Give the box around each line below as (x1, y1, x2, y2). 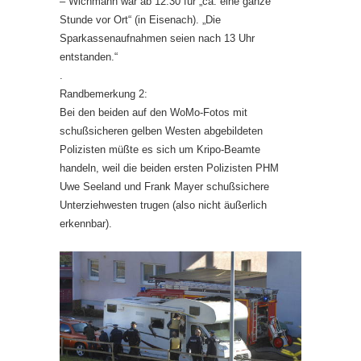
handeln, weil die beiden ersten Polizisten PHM (60, 161, 279, 174)
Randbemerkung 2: (60, 87, 147, 100)
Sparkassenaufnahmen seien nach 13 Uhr (60, 31, 255, 44)
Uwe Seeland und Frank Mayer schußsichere (60, 180, 269, 193)
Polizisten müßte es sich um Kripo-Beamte (60, 143, 260, 156)
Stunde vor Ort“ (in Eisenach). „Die (60, 13, 221, 26)
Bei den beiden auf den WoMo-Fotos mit (60, 106, 247, 118)
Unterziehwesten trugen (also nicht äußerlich (60, 198, 267, 211)
